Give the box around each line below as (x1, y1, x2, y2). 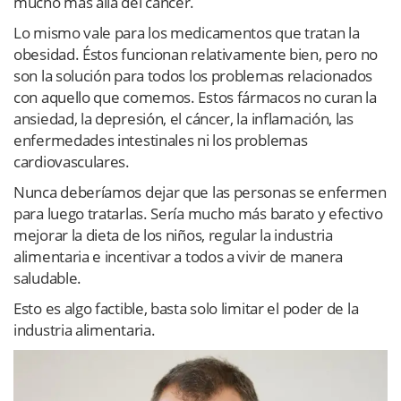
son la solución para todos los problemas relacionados (13, 65, 373, 87)
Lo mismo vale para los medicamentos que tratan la (13, 22, 360, 44)
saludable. (13, 268, 81, 289)
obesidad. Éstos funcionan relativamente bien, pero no (13, 44, 379, 65)
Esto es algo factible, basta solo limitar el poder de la (13, 298, 359, 320)
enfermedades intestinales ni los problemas (13, 130, 308, 151)
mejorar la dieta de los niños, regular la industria (13, 225, 333, 246)
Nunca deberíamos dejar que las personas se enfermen (13, 182, 387, 203)
